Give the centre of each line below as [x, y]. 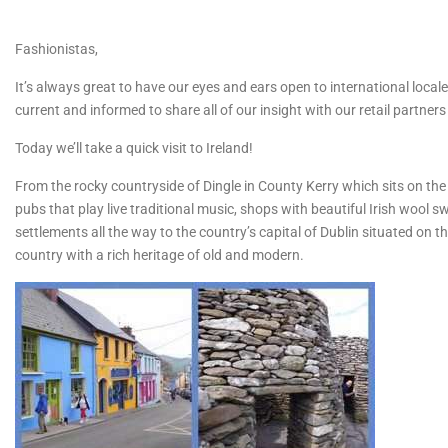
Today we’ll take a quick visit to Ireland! [134, 148]
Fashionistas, [56, 49]
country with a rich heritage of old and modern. [161, 255]
